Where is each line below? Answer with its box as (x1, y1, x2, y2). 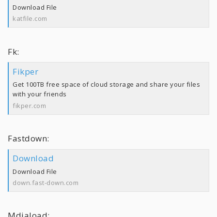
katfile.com (13, 14, 47, 23)
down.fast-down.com (13, 178, 78, 187)
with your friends (13, 90, 67, 99)
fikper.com (13, 101, 46, 110)
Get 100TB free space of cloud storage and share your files (13, 80, 200, 89)
